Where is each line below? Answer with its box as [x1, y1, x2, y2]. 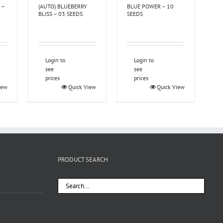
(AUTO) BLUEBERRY [38, 2, 88, 10]
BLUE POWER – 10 [127, 2, 174, 10]
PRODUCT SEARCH [58, 155, 109, 164]
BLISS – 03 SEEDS [38, 10, 83, 18]
